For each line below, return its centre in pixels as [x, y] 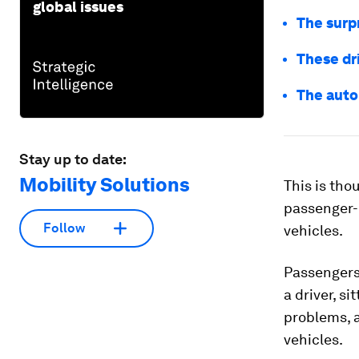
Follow [64, 228]
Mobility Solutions [105, 184]
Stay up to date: [73, 159]
